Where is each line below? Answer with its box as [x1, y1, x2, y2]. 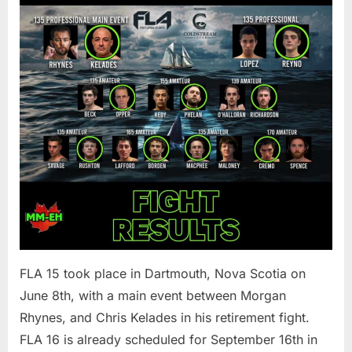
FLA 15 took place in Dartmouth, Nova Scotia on [20, 265, 306, 281]
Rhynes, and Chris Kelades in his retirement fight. [20, 309, 310, 325]
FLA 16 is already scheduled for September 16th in [20, 331, 317, 347]
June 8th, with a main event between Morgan [20, 287, 286, 303]
